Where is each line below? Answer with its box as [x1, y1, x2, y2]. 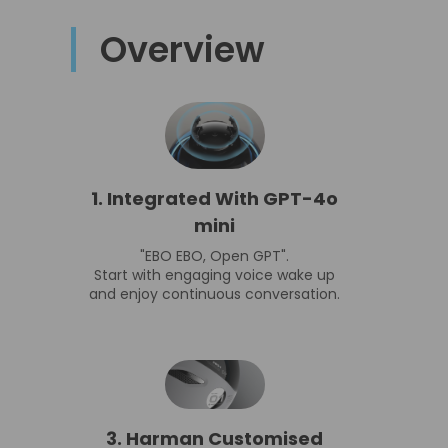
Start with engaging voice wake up [94, 264, 335, 285]
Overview [100, 25, 265, 75]
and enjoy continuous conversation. [89, 283, 340, 304]
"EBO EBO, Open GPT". [140, 245, 289, 266]
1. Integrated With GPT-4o [91, 185, 338, 211]
